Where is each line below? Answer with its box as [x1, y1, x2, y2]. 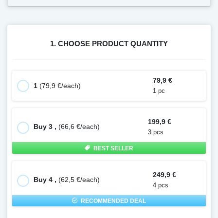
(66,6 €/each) [58, 123, 100, 131]
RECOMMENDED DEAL [81, 198, 146, 205]
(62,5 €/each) [58, 176, 100, 184]
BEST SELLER [93, 145, 134, 152]
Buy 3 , [34, 123, 59, 131]
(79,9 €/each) [39, 81, 81, 90]
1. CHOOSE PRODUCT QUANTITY [50, 39, 168, 48]
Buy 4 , [34, 176, 59, 184]
